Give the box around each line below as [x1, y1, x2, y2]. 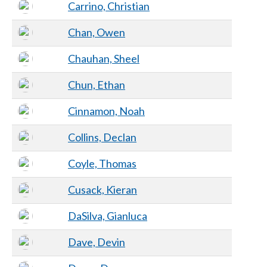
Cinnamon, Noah [68, 104, 145, 117]
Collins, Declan [68, 130, 136, 144]
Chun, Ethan [68, 77, 125, 91]
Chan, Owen [68, 25, 125, 39]
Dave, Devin [68, 235, 125, 249]
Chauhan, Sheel [68, 51, 139, 65]
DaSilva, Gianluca [68, 209, 147, 222]
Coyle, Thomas [68, 156, 136, 170]
